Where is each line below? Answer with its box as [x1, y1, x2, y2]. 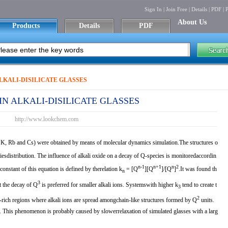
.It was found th [179, 165, 217, 173]
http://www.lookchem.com [14, 116, 78, 123]
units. [199, 196, 214, 204]
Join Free [166, 6, 187, 12]
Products [12, 22, 40, 30]
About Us [178, 18, 207, 26]
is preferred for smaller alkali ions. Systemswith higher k [40, 181, 178, 188]
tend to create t [181, 181, 217, 188]
